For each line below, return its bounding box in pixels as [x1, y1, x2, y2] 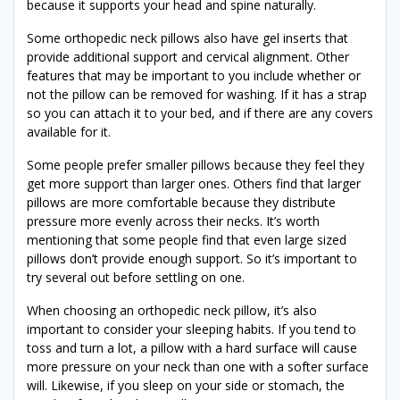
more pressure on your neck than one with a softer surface [27, 358, 369, 376]
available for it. [27, 123, 111, 141]
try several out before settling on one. [27, 269, 245, 287]
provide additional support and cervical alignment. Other [27, 48, 349, 66]
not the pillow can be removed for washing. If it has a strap [27, 86, 367, 104]
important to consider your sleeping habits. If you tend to [27, 321, 356, 338]
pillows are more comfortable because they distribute [27, 194, 336, 212]
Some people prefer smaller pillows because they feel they [27, 156, 364, 174]
